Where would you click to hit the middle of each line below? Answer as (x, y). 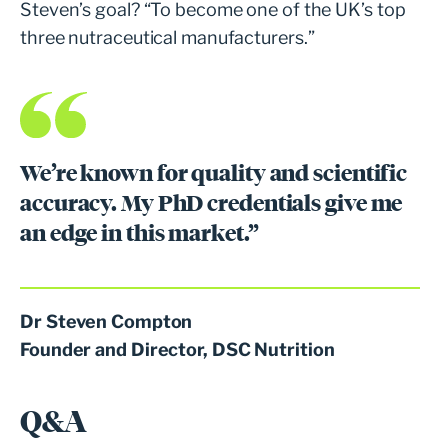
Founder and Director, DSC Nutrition (177, 349)
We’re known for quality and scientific (214, 172)
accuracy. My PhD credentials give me (211, 202)
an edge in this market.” (139, 232)
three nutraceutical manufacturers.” (167, 37)
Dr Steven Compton (106, 321)
